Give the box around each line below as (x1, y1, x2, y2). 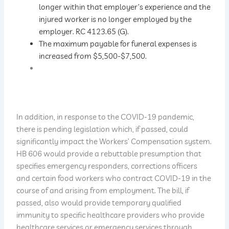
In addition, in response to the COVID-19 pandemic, (16, 112, 195, 122)
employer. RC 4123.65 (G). (39, 26, 129, 36)
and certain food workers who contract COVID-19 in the (16, 173, 212, 184)
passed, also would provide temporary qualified (16, 198, 182, 208)
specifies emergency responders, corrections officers (16, 161, 198, 171)
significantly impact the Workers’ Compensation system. (16, 136, 212, 147)
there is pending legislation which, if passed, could (16, 124, 189, 134)
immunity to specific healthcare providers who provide (16, 210, 205, 220)
